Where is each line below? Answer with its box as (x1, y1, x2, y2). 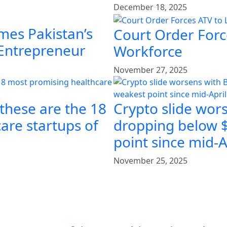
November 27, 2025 (113, 64, 187, 76)
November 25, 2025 (113, 155, 187, 167)
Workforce (113, 42, 182, 61)
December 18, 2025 (113, 2, 187, 13)
